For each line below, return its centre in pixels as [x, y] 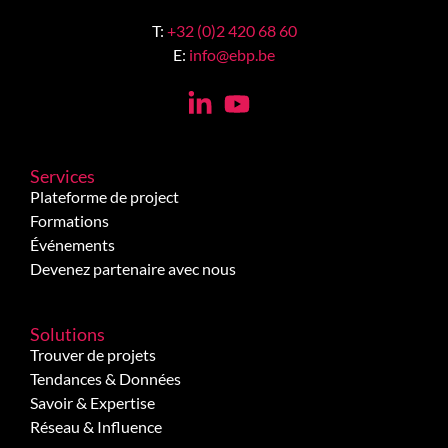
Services [62, 175]
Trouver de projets [93, 354]
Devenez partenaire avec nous [133, 268]
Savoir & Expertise [92, 402]
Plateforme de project [104, 196]
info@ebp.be [232, 54]
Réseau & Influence [96, 426]
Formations [69, 220]
